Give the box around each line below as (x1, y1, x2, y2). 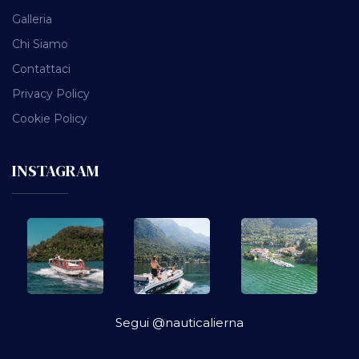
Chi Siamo (12, 37, 68, 51)
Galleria (12, 12, 52, 26)
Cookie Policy (12, 111, 87, 126)
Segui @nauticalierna (115, 315, 244, 330)
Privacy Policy (12, 87, 90, 101)
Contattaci (12, 62, 71, 76)
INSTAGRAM (12, 159, 99, 182)
